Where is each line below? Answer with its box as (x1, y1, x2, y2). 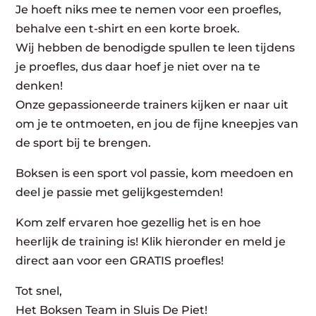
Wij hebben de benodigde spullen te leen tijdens (16, 40, 296, 54)
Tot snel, (16, 284, 63, 298)
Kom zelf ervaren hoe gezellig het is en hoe (16, 215, 262, 229)
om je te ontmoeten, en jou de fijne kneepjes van (16, 116, 299, 130)
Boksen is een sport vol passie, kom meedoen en (16, 166, 294, 180)
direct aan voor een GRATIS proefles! (16, 253, 224, 267)
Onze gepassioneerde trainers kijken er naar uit (16, 97, 289, 111)
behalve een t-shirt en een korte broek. (16, 21, 241, 35)
